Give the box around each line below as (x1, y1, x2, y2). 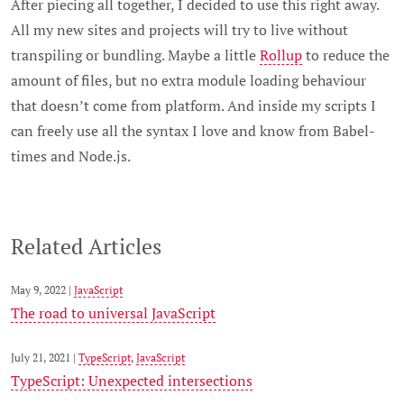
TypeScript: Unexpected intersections (11, 371, 252, 390)
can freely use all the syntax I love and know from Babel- (11, 121, 375, 140)
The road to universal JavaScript (11, 303, 216, 322)
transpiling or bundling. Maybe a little (11, 45, 260, 64)
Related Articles (11, 231, 161, 261)
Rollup (260, 45, 302, 64)
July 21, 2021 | (11, 350, 78, 364)
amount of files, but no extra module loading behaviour (11, 70, 366, 89)
